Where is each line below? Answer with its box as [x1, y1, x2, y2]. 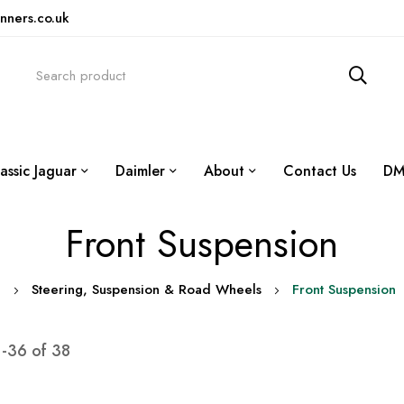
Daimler [115, 161, 165, 182]
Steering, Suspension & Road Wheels [32, 280, 262, 300]
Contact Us [283, 161, 356, 182]
